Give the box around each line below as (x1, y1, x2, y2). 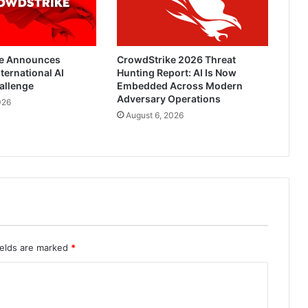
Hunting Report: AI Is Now (116, 67, 236, 79)
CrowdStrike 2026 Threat (116, 54, 236, 66)
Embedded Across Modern (116, 80, 243, 92)
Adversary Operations (116, 93, 221, 105)
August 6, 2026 (125, 110, 184, 121)
